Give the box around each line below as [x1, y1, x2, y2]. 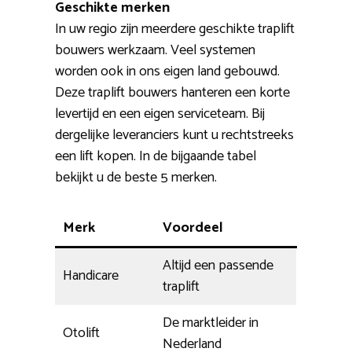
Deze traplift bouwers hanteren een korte [55, 81, 290, 105]
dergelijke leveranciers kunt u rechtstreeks [55, 123, 294, 148]
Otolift [63, 321, 100, 346]
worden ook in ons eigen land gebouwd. [55, 60, 280, 84]
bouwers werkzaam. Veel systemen [55, 38, 255, 63]
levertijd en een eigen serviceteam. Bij [55, 102, 265, 126]
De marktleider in [163, 311, 258, 335]
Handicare [63, 264, 119, 288]
